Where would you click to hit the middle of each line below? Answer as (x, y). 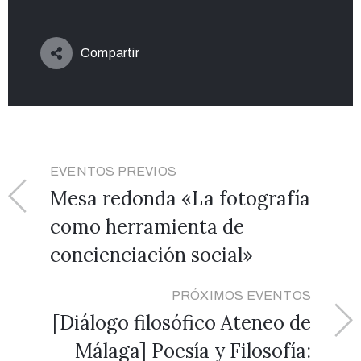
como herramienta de (147, 226)
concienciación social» (151, 255)
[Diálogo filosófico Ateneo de (182, 322)
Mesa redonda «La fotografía (180, 198)
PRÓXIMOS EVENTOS (241, 295)
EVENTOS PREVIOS (113, 171)
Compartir (110, 52)
